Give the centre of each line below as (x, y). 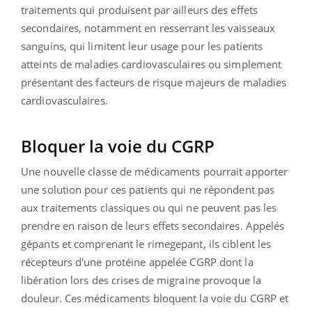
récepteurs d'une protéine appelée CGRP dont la (137, 262)
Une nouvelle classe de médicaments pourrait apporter (155, 171)
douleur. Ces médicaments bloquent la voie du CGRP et (155, 298)
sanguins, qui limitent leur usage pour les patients (142, 46)
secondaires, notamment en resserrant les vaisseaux (148, 28)
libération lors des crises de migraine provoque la (141, 280)
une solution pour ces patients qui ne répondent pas (148, 189)
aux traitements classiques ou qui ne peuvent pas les (149, 207)
